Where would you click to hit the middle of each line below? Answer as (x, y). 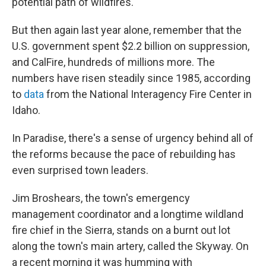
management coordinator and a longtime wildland (128, 214)
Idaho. (26, 110)
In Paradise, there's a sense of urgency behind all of (133, 138)
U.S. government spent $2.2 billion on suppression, (131, 46)
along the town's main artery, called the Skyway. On (130, 246)
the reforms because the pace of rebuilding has (124, 154)
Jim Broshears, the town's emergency (101, 198)
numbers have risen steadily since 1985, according (131, 78)
